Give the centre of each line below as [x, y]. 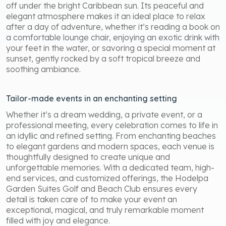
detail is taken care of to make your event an [92, 199]
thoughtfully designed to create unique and [88, 157]
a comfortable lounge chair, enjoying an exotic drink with [113, 37]
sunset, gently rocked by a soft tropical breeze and [103, 58]
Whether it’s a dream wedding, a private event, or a [104, 114]
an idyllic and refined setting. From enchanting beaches [111, 135]
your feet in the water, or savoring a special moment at [111, 48]
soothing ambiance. [43, 69]
